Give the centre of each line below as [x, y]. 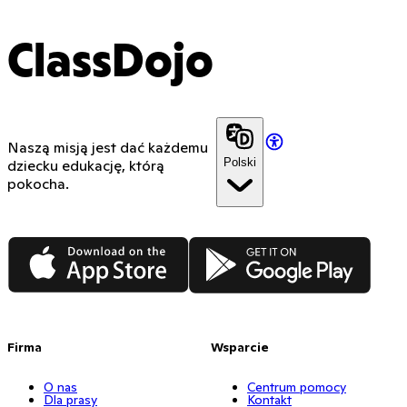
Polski [240, 163]
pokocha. [38, 184]
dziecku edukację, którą [86, 166]
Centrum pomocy [297, 387]
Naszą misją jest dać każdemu [108, 148]
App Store [40, 245]
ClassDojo [110, 65]
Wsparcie [240, 347]
